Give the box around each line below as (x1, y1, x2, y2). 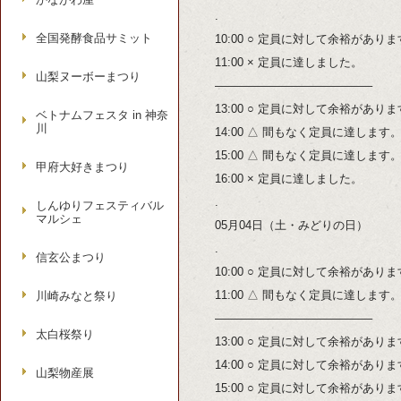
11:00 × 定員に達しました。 (215, 55, 363, 69)
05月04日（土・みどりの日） (215, 218, 368, 232)
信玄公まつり (36, 251, 106, 264)
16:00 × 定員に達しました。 (215, 172, 363, 185)
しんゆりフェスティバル (36, 199, 164, 212)
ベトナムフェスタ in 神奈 (36, 108, 168, 122)
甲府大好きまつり (36, 160, 129, 174)
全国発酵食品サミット (36, 31, 152, 45)
